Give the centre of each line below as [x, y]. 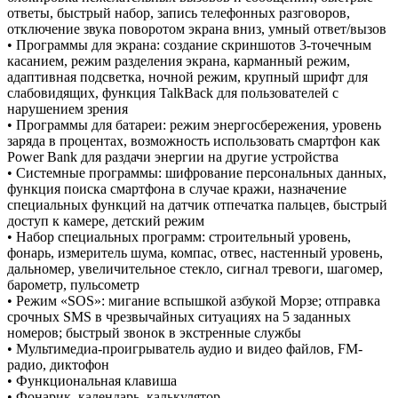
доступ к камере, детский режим [106, 220]
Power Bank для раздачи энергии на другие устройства [173, 156]
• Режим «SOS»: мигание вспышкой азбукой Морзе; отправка [194, 300]
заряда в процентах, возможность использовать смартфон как [194, 140]
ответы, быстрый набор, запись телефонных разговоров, [179, 12]
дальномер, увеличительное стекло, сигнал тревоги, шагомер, [195, 268]
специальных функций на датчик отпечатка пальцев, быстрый [197, 204]
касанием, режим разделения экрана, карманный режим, [179, 60]
